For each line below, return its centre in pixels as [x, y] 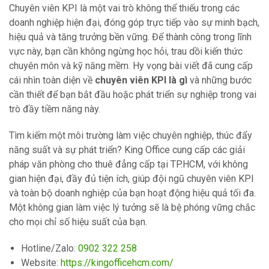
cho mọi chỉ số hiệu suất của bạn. [78, 222]
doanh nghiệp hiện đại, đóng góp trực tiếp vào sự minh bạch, [134, 23]
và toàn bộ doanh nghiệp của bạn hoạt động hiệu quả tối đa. [132, 193]
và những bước [219, 80]
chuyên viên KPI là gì [141, 80]
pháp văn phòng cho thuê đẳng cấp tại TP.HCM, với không [128, 164]
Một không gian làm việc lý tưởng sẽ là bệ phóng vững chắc [132, 207]
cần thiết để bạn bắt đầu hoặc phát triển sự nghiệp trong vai [133, 95]
